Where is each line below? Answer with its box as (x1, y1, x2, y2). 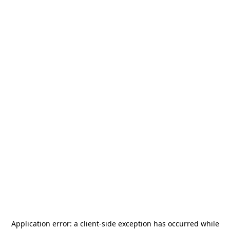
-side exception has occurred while (99, 219, 219, 228)
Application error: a (11, 219, 80, 228)
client (80, 219, 99, 228)
